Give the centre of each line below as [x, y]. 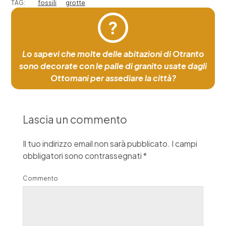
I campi [184, 143]
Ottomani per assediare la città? [113, 78]
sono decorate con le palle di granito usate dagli [113, 66]
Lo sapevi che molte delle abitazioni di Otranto [113, 53]
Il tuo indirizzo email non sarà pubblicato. [96, 143]
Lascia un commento [75, 119]
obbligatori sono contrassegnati [83, 155]
